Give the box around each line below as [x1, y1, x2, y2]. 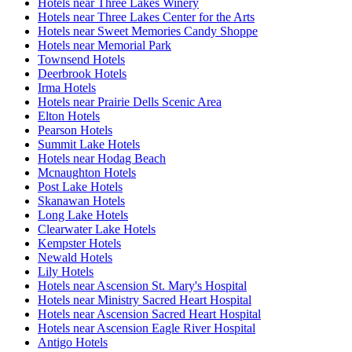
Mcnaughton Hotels [38, 165, 136, 179]
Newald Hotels [38, 250, 112, 264]
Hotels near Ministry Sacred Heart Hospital [38, 292, 251, 306]
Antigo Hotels [38, 335, 108, 349]
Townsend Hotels [38, 52, 125, 66]
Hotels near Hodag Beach [38, 151, 166, 165]
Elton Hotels [38, 108, 100, 123]
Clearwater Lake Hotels [38, 222, 156, 236]
